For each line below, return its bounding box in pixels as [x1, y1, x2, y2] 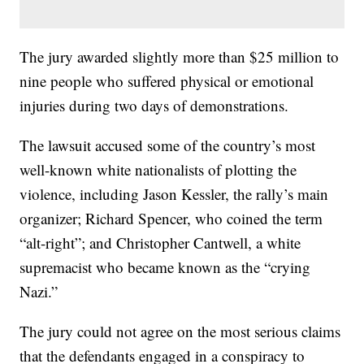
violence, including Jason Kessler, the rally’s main [19, 184, 329, 205]
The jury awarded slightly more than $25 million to [19, 46, 340, 67]
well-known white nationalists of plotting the [19, 159, 297, 180]
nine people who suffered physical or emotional [19, 71, 314, 92]
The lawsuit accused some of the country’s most [19, 135, 316, 156]
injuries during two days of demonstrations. [19, 95, 289, 116]
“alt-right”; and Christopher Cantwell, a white [19, 232, 301, 253]
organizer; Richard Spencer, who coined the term [19, 208, 323, 229]
